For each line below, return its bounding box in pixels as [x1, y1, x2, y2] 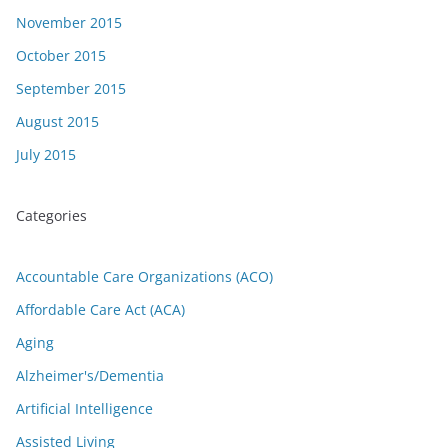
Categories [16, 206, 87, 225]
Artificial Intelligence [16, 399, 153, 418]
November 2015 [16, 13, 122, 32]
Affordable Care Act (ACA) [16, 300, 185, 319]
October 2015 [16, 46, 106, 65]
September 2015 [16, 79, 126, 98]
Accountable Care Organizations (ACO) [16, 267, 273, 286]
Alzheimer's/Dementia [16, 366, 164, 385]
